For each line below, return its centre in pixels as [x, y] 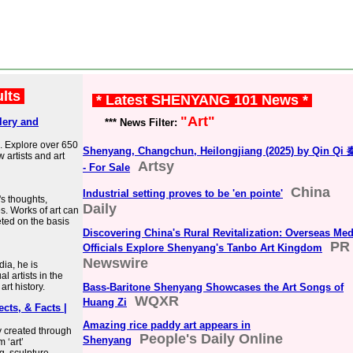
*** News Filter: [132, 123]
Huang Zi [105, 302]
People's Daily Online [211, 339]
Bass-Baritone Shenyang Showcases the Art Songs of [213, 287]
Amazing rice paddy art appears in [167, 325]
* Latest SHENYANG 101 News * [202, 100]
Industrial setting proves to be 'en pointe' [183, 193]
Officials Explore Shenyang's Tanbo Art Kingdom [203, 248]
